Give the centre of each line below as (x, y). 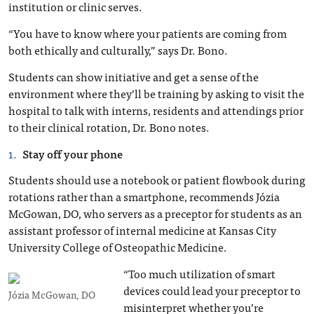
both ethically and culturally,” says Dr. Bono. (118, 50)
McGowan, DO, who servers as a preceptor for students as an (155, 213)
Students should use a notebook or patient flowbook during (157, 179)
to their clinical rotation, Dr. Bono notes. (109, 127)
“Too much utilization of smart (199, 273)
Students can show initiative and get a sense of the (134, 76)
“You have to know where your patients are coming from (148, 33)
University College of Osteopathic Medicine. (118, 247)
